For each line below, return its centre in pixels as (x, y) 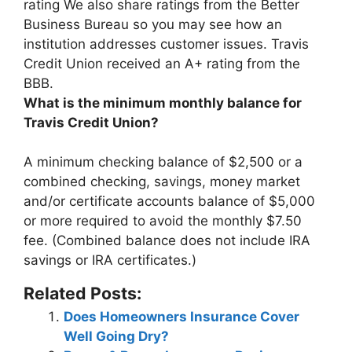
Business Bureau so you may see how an (153, 24)
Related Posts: (82, 293)
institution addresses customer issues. (147, 44)
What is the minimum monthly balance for (163, 103)
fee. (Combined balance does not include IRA (167, 240)
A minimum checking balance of (126, 162)
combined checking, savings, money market (162, 181)
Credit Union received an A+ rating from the (162, 63)
